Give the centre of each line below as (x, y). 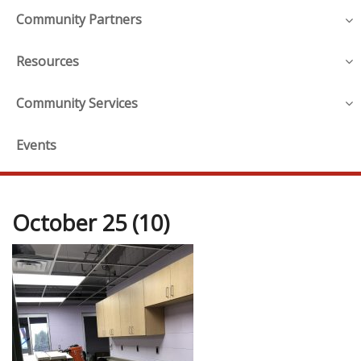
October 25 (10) (91, 222)
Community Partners (79, 20)
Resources (48, 62)
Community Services (77, 103)
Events (36, 145)
